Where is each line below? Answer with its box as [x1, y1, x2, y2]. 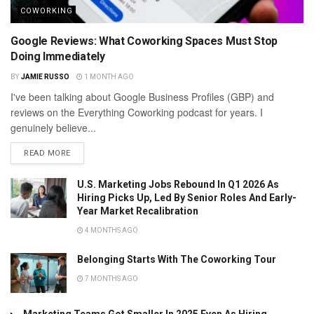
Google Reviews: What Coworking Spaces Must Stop [11, 34, 278, 48]
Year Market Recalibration [77, 205, 198, 217]
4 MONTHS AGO [83, 226, 138, 234]
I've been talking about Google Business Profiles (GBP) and [11, 89, 274, 104]
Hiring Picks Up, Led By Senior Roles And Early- [77, 191, 296, 203]
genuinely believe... [11, 120, 96, 135]
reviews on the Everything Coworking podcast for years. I [11, 104, 263, 119]
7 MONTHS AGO [83, 274, 138, 282]
